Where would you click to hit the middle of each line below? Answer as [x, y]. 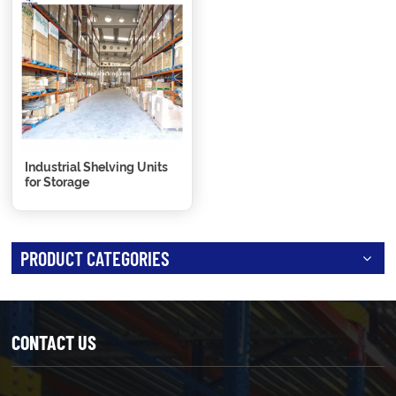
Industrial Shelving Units [97, 168]
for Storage [57, 183]
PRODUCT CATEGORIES [95, 259]
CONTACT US [54, 343]
